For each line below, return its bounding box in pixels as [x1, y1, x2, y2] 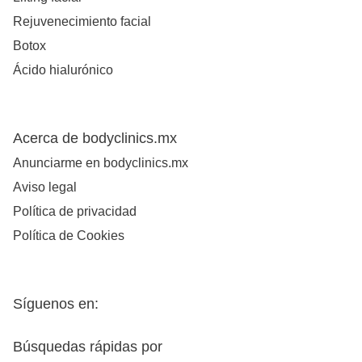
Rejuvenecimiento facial [13, 15, 151, 29]
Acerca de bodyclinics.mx [13, 130, 177, 147]
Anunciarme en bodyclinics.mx [13, 156, 188, 170]
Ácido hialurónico [13, 63, 113, 78]
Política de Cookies [13, 229, 124, 243]
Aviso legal [13, 180, 77, 195]
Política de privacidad [13, 204, 137, 219]
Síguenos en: [13, 296, 99, 313]
